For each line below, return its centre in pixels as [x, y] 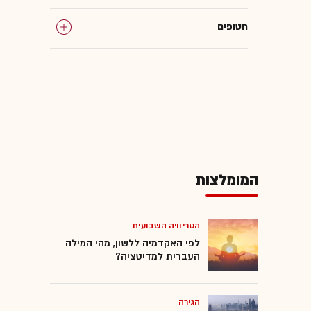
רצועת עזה [224, 66]
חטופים [233, 26]
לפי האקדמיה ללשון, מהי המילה [133, 243]
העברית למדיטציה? [158, 256]
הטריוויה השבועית [166, 225]
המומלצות [227, 180]
